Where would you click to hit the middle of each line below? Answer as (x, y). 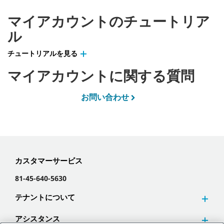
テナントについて (45, 197)
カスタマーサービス (49, 161)
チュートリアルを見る (42, 53)
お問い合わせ (105, 97)
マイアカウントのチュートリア (109, 21)
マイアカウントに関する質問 (101, 75)
